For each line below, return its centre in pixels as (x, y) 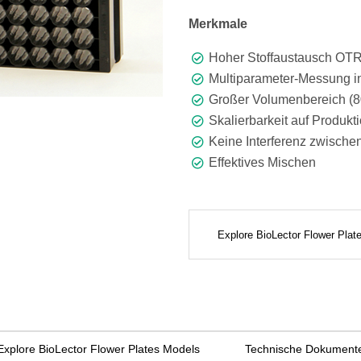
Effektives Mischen (262, 163)
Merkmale (218, 24)
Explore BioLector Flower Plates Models (145, 349)
